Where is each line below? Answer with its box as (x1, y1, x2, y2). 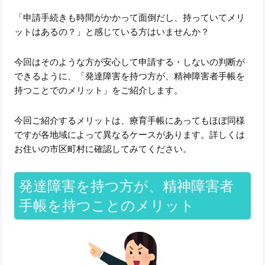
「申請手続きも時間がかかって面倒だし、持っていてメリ (14, 11, 245, 23)
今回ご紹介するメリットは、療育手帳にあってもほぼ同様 (14, 114, 245, 126)
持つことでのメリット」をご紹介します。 (14, 84, 183, 96)
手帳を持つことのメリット (18, 197, 195, 215)
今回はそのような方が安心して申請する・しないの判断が (14, 56, 245, 67)
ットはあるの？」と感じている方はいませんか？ (14, 25, 210, 37)
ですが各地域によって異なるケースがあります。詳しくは (14, 128, 245, 140)
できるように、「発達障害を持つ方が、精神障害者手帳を (14, 70, 245, 82)
